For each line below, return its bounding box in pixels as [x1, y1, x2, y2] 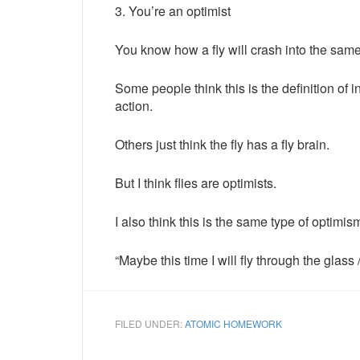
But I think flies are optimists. [115, 174, 276, 192]
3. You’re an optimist [115, 2, 231, 20]
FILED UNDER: [115, 317, 185, 330]
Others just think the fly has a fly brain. [115, 135, 329, 153]
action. [115, 96, 153, 115]
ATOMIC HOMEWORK [185, 317, 282, 330]
